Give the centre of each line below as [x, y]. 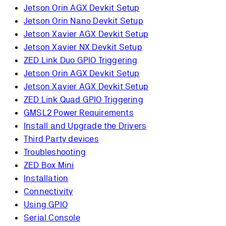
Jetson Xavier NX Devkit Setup [83, 47]
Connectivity [48, 191]
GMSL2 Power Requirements [79, 113]
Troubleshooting [55, 152]
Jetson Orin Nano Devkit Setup [83, 21]
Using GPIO [46, 205]
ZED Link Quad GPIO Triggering [83, 100]
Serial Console [52, 218]
